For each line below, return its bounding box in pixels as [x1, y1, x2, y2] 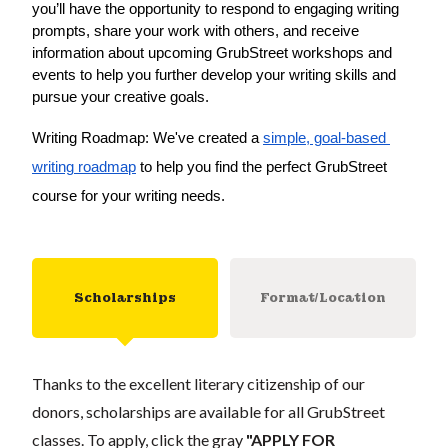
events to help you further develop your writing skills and [32, 66, 396, 83]
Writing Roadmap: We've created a [32, 129, 263, 146]
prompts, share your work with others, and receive [32, 22, 359, 39]
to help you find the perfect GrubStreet [136, 158, 387, 175]
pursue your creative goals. [32, 88, 209, 105]
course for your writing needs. [32, 187, 225, 204]
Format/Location [260, 289, 386, 306]
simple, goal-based [263, 129, 386, 146]
